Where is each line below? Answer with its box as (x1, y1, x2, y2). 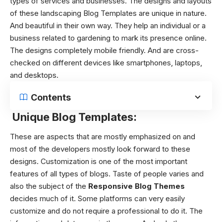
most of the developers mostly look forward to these (10, 144, 190, 154)
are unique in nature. (139, 8, 207, 18)
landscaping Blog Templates (41, 8, 139, 18)
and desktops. (10, 70, 58, 80)
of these (10, 8, 41, 18)
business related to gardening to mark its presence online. (10, 33, 207, 43)
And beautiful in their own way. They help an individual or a (10, 20, 206, 30)
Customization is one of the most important (41, 157, 187, 166)
